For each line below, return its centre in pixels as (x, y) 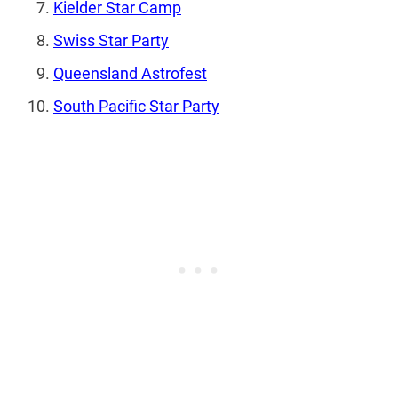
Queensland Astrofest (130, 74)
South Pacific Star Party (136, 107)
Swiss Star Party (111, 41)
